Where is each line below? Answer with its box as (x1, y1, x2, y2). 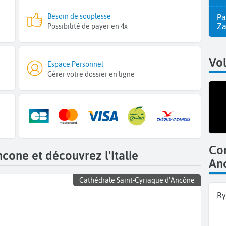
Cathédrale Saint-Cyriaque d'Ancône (79, 176, 195, 185)
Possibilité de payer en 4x (47, 22, 128, 30)
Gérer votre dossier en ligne (47, 70, 135, 79)
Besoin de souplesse (47, 12, 111, 20)
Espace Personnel (47, 60, 104, 69)
